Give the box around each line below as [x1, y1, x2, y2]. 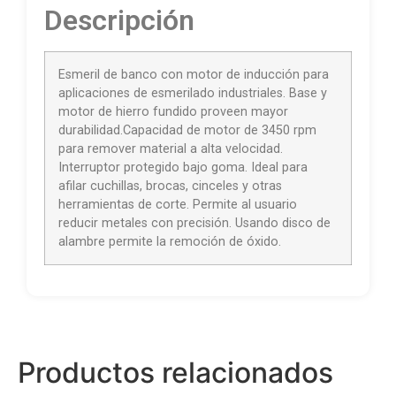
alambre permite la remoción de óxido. [58, 233, 281, 249]
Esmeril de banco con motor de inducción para [58, 66, 329, 82]
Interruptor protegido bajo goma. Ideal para [58, 159, 308, 175]
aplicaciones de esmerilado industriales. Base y [58, 85, 327, 101]
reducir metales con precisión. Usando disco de [58, 215, 331, 231]
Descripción [44, 3, 194, 37]
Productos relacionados [18, 354, 333, 390]
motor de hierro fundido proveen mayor [58, 103, 288, 119]
